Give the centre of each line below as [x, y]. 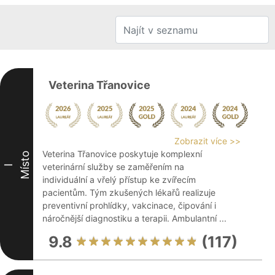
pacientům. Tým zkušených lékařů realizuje [129, 192]
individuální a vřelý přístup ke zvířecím [119, 180]
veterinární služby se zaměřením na [113, 167]
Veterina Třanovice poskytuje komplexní [122, 154]
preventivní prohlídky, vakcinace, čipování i [129, 205]
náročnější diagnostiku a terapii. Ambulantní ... [134, 218]
